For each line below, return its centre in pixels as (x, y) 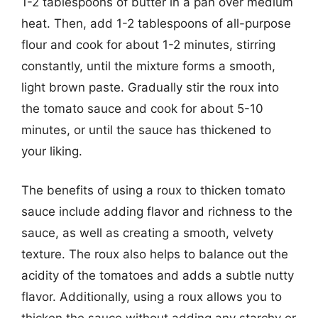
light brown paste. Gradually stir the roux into (150, 87)
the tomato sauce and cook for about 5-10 (142, 108)
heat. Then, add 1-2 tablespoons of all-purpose (156, 23)
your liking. (52, 151)
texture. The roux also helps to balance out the (155, 254)
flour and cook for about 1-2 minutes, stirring (148, 44)
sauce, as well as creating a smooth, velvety (147, 233)
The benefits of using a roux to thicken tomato (153, 190)
